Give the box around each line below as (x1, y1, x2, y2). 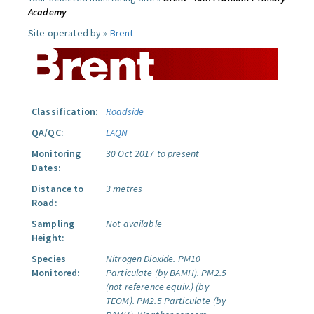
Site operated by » (28, 27, 110, 39)
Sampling (32, 217, 75, 230)
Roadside (106, 105, 144, 118)
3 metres (106, 182, 143, 195)
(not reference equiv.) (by (106, 280, 209, 293)
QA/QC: (32, 126, 64, 139)
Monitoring (32, 147, 81, 160)
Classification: (32, 105, 99, 118)
